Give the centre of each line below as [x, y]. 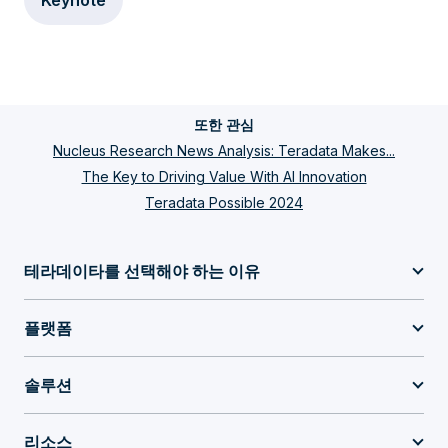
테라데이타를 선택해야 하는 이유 [142, 271]
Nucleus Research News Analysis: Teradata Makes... [224, 150]
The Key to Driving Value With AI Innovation [224, 176]
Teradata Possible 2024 [224, 202]
